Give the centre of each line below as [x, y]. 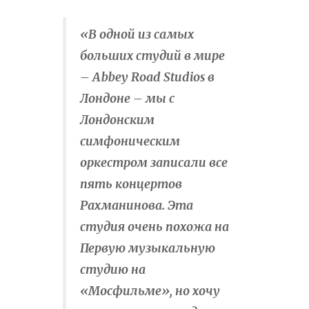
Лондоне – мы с [127, 99]
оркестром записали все [154, 163]
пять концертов [131, 185]
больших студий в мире [152, 56]
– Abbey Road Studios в [147, 78]
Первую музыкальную [148, 249]
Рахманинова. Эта [137, 206]
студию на [113, 270]
